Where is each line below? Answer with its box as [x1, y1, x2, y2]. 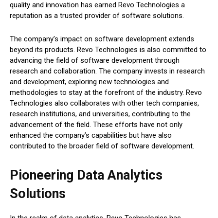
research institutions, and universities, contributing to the [10, 109, 191, 119]
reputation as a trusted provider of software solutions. [10, 11, 184, 20]
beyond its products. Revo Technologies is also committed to [10, 45, 206, 54]
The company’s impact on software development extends [10, 35, 194, 44]
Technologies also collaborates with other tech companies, [10, 99, 199, 108]
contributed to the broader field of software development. [10, 142, 194, 151]
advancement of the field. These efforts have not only [10, 120, 182, 129]
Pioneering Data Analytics [10, 167, 163, 183]
